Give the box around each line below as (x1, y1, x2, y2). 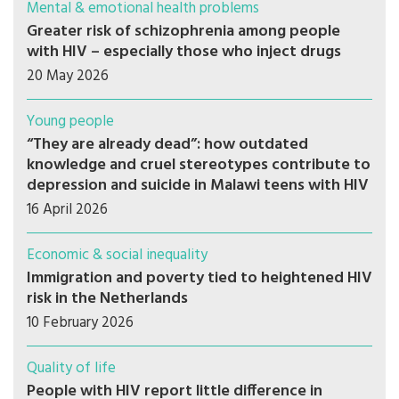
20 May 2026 (27, 64, 109, 88)
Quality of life (27, 356, 116, 380)
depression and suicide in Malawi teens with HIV (27, 173, 369, 199)
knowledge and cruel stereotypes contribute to (27, 152, 370, 178)
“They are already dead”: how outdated (27, 132, 308, 158)
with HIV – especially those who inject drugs (27, 39, 341, 65)
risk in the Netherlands (27, 286, 188, 312)
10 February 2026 (27, 311, 134, 335)
